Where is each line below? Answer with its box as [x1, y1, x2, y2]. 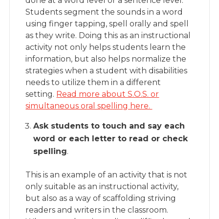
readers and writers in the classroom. [25, 205, 169, 215]
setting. [25, 89, 57, 99]
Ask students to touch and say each [33, 121, 185, 131]
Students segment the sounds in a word [25, 7, 183, 17]
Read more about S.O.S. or [56, 89, 159, 99]
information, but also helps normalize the [25, 54, 187, 64]
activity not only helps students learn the [25, 43, 186, 52]
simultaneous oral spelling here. [25, 101, 153, 110]
